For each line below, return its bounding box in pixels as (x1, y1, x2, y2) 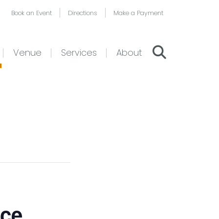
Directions (68, 9, 97, 17)
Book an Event (11, 9, 52, 17)
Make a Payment (113, 9, 163, 17)
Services (61, 46, 97, 59)
